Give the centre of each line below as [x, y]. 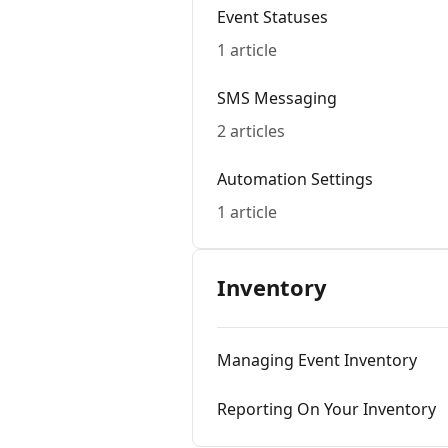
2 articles [251, 131]
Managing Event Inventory [317, 360]
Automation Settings [295, 179]
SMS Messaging [277, 98]
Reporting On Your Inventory [326, 409]
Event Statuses [272, 17]
